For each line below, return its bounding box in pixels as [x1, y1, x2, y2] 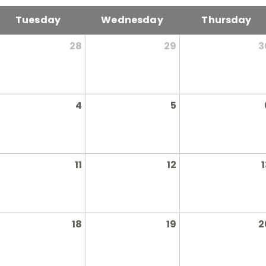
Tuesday [15, 12, 61, 27]
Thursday [201, 12, 252, 27]
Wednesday [101, 12, 163, 27]
